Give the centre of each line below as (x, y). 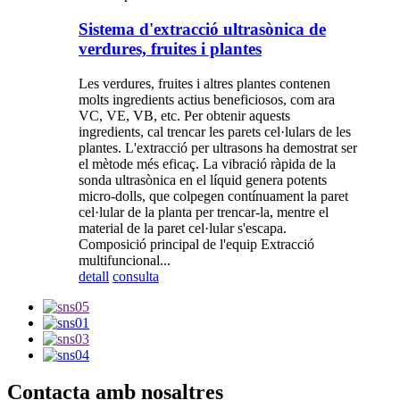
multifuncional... (125, 260)
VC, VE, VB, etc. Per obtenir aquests (184, 115)
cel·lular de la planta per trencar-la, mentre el (204, 212)
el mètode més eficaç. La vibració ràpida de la (207, 163)
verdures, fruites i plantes (170, 48)
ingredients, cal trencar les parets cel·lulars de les (215, 131)
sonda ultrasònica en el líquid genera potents (203, 179)
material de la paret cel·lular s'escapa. (183, 228)
